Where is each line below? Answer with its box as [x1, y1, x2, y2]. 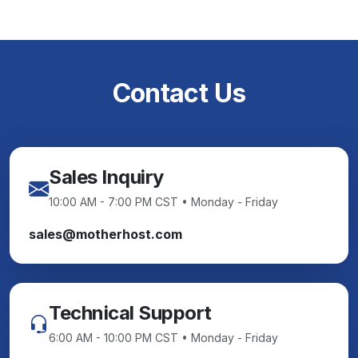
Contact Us [112, 78, 246, 109]
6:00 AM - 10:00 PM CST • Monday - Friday [49, 331, 278, 345]
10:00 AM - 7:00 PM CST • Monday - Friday [49, 195, 278, 209]
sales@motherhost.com [29, 226, 182, 243]
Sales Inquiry [49, 165, 164, 189]
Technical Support [49, 301, 212, 325]
